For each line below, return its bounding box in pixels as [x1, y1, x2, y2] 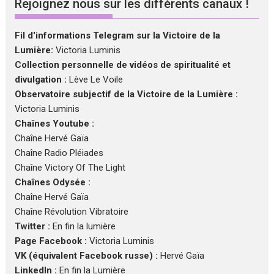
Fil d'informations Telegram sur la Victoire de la [15, 30, 221, 41]
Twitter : [15, 221, 51, 232]
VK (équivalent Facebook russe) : [15, 250, 158, 261]
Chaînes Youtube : [15, 118, 95, 129]
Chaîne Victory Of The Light [15, 162, 126, 173]
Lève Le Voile [69, 74, 124, 85]
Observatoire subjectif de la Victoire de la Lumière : [15, 89, 239, 100]
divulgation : [15, 74, 67, 85]
